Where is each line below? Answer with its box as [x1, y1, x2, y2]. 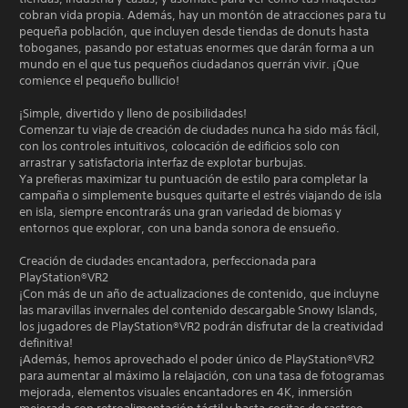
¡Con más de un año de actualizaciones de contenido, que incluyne [19, 285, 379, 301]
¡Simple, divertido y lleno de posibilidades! [19, 105, 247, 121]
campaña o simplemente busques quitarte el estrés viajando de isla [19, 187, 382, 203]
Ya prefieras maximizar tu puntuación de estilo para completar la [19, 170, 368, 187]
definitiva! [19, 334, 73, 351]
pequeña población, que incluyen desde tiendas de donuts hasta [19, 23, 369, 39]
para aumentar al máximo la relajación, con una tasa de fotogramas [19, 367, 384, 383]
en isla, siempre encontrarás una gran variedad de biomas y [19, 203, 342, 219]
